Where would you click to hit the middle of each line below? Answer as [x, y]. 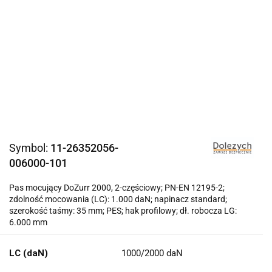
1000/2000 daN [152, 253]
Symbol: [30, 148]
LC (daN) [29, 253]
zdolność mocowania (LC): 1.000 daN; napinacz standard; [118, 199]
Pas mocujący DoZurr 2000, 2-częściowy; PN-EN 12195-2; [117, 187]
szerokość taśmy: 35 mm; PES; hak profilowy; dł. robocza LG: [123, 210]
